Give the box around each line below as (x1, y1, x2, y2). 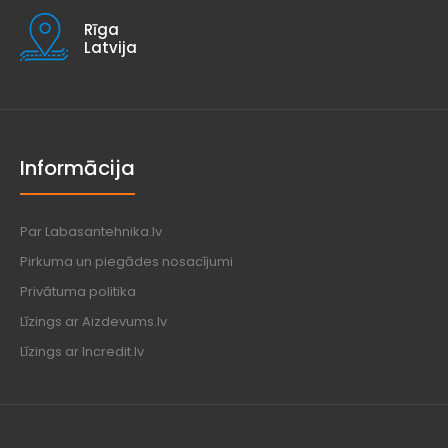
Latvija (84, 37, 137, 59)
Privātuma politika (20, 282, 136, 302)
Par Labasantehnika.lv (20, 222, 162, 242)
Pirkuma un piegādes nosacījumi (20, 252, 233, 272)
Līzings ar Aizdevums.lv (20, 312, 167, 332)
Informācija (20, 154, 135, 183)
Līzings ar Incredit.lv (20, 342, 144, 362)
